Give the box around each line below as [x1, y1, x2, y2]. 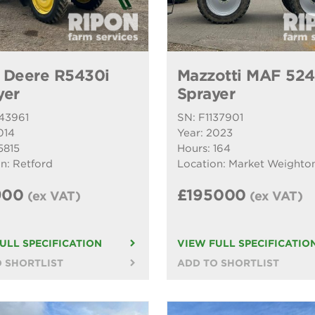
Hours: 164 [176, 142, 231, 155]
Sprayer [176, 84, 235, 103]
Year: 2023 [176, 127, 233, 140]
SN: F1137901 [176, 111, 243, 124]
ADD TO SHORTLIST [176, 257, 279, 269]
